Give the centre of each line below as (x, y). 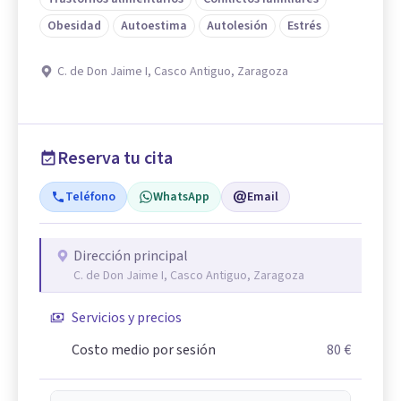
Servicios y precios (127, 317)
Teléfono (90, 196)
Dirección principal (131, 256)
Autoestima (154, 26)
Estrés (304, 26)
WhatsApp (181, 196)
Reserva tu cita (115, 158)
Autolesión (237, 26)
